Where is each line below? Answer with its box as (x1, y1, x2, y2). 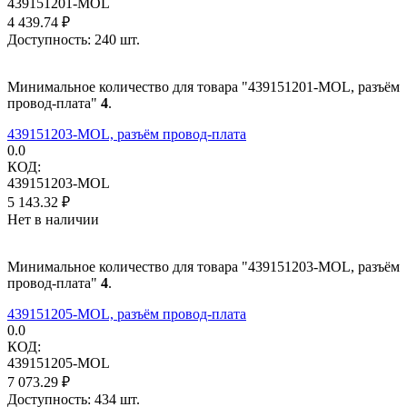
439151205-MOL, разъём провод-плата (7, 305, 246, 322)
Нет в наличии (7, 211, 99, 227)
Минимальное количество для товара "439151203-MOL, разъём (7, 258, 400, 274)
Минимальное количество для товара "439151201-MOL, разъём (7, 78, 400, 94)
